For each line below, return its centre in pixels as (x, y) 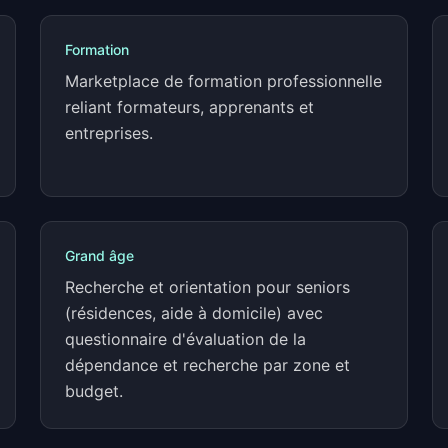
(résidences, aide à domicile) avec (194, 313)
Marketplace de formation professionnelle (223, 81)
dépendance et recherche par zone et (207, 365)
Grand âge (99, 255)
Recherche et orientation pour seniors (207, 287)
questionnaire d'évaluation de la (185, 339)
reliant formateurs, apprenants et (189, 107)
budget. (94, 391)
